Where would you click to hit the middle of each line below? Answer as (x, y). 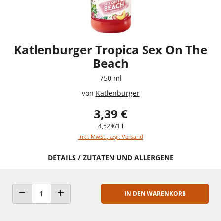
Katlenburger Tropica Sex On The (110, 49)
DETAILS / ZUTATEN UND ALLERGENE (110, 157)
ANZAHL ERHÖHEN (85, 202)
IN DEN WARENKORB (155, 193)
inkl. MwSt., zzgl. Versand (110, 136)
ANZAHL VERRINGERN (51, 202)
